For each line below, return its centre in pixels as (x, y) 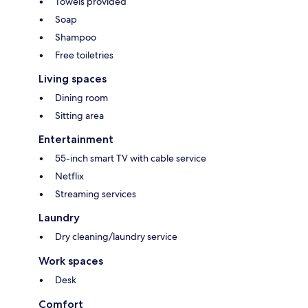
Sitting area (79, 116)
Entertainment (76, 140)
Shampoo (76, 37)
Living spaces (73, 79)
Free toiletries (84, 55)
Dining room (81, 98)
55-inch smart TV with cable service (131, 158)
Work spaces (71, 261)
